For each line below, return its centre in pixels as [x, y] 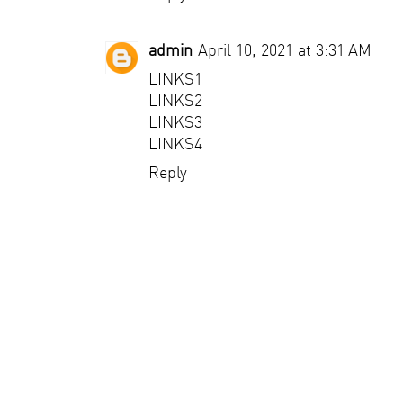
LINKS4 [175, 143]
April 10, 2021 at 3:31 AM [285, 50]
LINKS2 [175, 100]
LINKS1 [175, 79]
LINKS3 [175, 122]
